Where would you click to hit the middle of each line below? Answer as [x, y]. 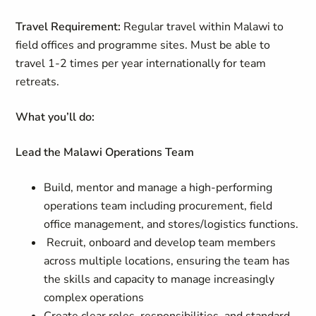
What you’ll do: [55, 117]
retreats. [38, 82]
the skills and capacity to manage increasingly [159, 279]
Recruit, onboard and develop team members [160, 243]
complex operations [94, 298]
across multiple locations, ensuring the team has [167, 261]
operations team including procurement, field [158, 206]
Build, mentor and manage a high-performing [158, 188]
